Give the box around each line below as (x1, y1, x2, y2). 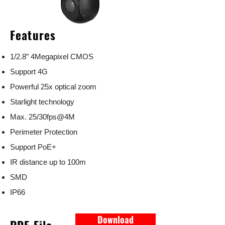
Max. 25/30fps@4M (10, 113, 75, 121)
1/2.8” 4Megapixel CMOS (10, 52, 93, 61)
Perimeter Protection (10, 128, 77, 136)
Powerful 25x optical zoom (10, 82, 96, 91)
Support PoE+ (10, 143, 56, 151)
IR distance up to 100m (10, 158, 86, 166)
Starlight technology (10, 97, 74, 106)
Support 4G (10, 67, 48, 76)
